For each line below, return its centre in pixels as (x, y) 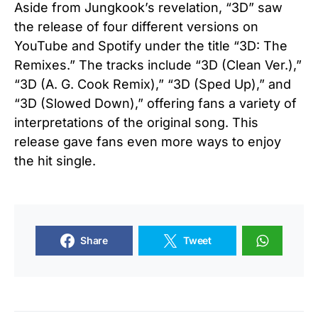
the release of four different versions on (136, 26)
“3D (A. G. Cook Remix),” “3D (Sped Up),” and (153, 84)
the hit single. (55, 160)
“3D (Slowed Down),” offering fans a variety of (155, 103)
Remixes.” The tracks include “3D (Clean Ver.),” (158, 65)
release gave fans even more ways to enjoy (148, 141)
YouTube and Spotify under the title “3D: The (151, 45)
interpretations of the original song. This (136, 122)
